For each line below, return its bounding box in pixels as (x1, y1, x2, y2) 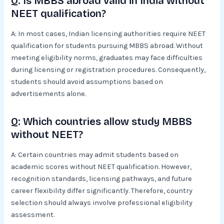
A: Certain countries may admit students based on (11, 150, 179, 159)
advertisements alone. (11, 89, 86, 98)
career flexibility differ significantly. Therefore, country (11, 186, 193, 195)
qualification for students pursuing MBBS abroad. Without (11, 41, 203, 50)
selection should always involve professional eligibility (11, 198, 193, 207)
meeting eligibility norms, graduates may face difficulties (11, 53, 203, 62)
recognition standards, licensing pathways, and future (11, 174, 192, 183)
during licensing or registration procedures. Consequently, (11, 65, 206, 74)
